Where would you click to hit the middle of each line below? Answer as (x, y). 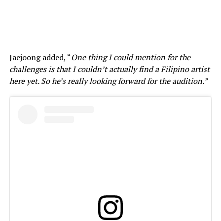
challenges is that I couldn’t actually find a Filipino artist (109, 69)
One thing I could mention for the (130, 57)
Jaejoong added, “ (40, 57)
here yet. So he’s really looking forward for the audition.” (108, 81)
